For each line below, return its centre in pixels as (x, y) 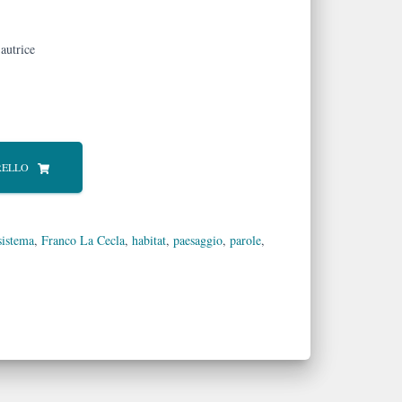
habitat (149, 240)
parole (245, 240)
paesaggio (198, 240)
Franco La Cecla (83, 240)
